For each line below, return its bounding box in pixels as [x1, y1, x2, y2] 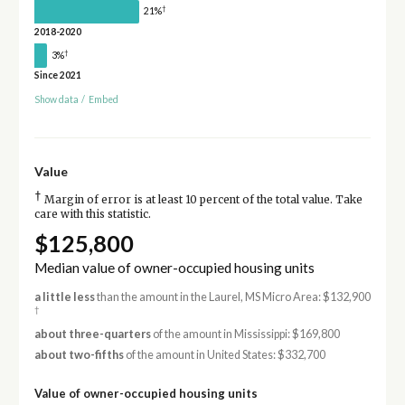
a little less [33, 290, 95, 305]
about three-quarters [33, 326, 151, 341]
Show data [33, 94, 79, 106]
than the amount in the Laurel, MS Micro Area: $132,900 [94, 290, 371, 305]
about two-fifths [33, 348, 124, 363]
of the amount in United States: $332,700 [123, 348, 325, 363]
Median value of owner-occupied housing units [33, 259, 315, 277]
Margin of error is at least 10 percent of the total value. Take [41, 193, 363, 207]
